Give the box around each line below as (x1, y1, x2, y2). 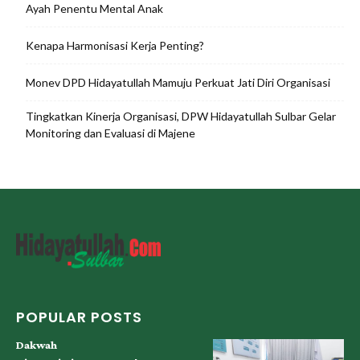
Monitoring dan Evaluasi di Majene (26, 126, 195, 141)
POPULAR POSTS (16, 306, 142, 327)
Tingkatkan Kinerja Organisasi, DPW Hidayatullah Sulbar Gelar (26, 109, 336, 124)
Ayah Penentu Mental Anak (26, 2, 163, 16)
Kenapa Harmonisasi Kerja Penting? (26, 39, 204, 53)
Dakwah (16, 337, 57, 351)
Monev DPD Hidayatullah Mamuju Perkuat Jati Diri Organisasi (26, 76, 330, 90)
